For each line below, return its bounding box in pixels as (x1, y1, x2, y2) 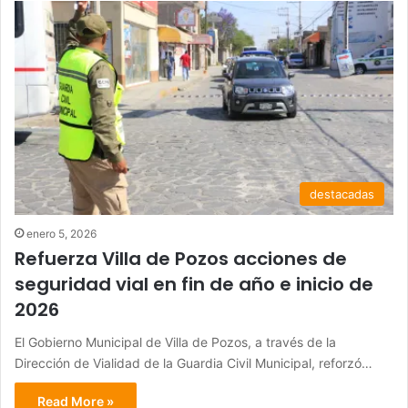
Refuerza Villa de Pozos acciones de (15, 246, 347, 272)
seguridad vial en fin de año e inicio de (15, 271, 373, 298)
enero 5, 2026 (26, 227, 97, 241)
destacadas (310, 187, 374, 202)
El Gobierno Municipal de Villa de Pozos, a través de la (15, 334, 336, 351)
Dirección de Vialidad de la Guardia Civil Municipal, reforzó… (15, 355, 372, 372)
